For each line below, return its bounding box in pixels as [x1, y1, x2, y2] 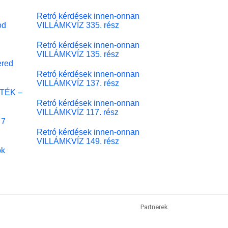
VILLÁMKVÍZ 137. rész [36, 78, 119, 88]
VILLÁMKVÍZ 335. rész [36, 20, 119, 30]
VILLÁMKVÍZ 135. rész [36, 49, 119, 59]
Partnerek [140, 203, 168, 211]
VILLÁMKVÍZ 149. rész [36, 136, 119, 146]
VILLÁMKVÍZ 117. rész [36, 107, 119, 117]
